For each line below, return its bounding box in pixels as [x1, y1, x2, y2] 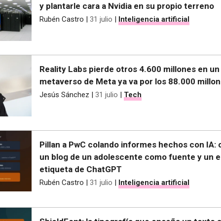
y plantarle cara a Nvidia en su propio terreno [39, 1, 214, 11]
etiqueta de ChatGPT [39, 164, 122, 174]
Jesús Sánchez [39, 90, 89, 99]
